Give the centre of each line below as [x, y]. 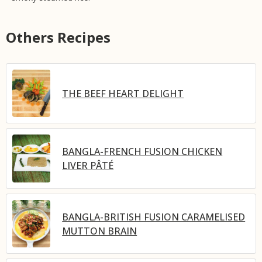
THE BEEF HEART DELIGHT [123, 93]
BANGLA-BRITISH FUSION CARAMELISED [154, 217]
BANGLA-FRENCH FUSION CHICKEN [142, 152]
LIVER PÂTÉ [88, 166]
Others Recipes [58, 37]
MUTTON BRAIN [100, 231]
